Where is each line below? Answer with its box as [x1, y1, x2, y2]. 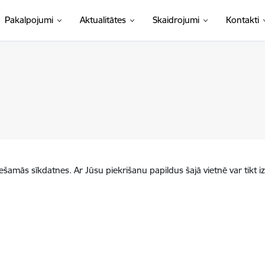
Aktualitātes [79, 14, 126, 25]
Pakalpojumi [4, 14, 53, 25]
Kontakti [225, 14, 259, 25]
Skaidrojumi [152, 14, 199, 25]
